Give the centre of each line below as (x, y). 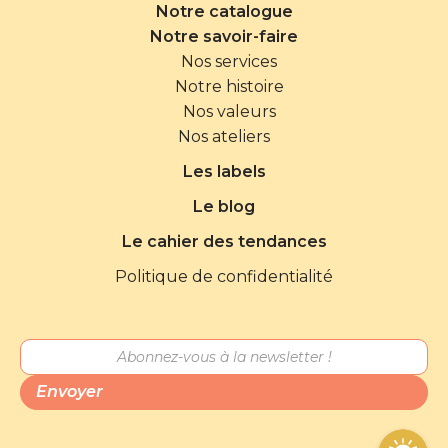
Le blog (224, 206)
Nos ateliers (224, 136)
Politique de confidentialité (224, 276)
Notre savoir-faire (224, 36)
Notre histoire (229, 86)
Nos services (229, 61)
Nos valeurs (229, 111)
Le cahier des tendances (224, 241)
